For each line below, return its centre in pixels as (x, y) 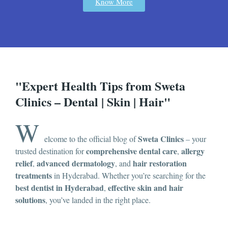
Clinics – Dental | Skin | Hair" (93, 102)
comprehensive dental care (132, 151)
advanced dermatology (76, 163)
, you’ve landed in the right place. (98, 200)
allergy (193, 151)
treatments (34, 176)
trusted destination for (51, 151)
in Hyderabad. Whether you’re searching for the (129, 176)
